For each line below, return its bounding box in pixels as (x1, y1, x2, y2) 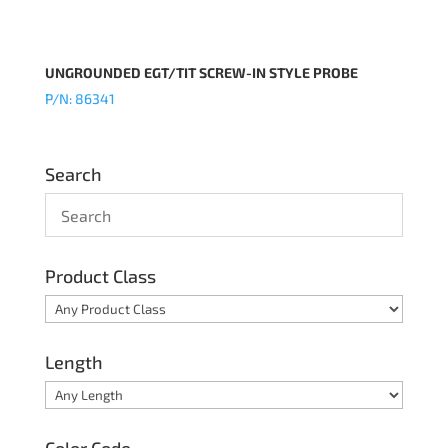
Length (44, 351, 103, 373)
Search (44, 163, 102, 185)
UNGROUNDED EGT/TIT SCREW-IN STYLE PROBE (44, 63, 358, 81)
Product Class (44, 265, 156, 287)
